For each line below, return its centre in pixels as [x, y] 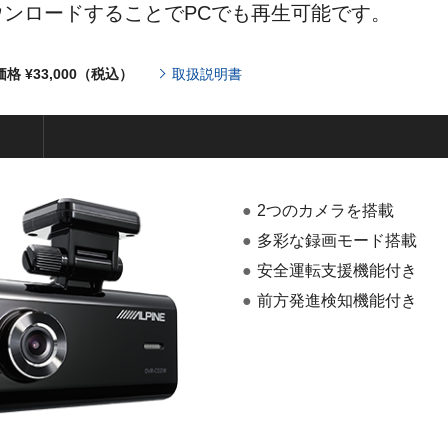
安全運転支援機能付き [337, 271]
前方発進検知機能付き [337, 301]
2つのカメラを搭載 [325, 211]
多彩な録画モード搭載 [337, 241]
